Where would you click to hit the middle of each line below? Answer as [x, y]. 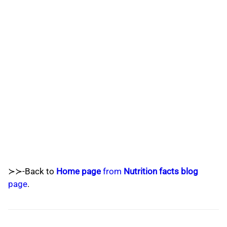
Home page [79, 172]
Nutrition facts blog [161, 172]
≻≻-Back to [32, 172]
